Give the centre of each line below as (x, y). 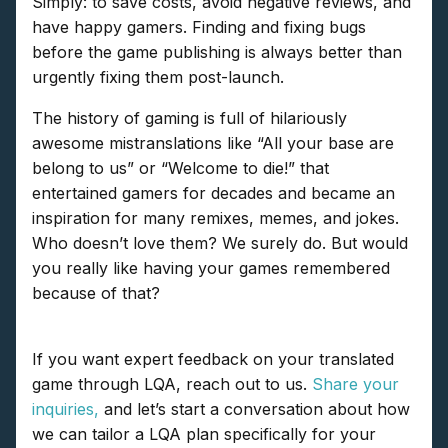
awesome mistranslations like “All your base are (213, 143)
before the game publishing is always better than (217, 52)
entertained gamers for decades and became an (213, 193)
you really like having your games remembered (211, 268)
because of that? (96, 293)
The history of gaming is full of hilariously (189, 118)
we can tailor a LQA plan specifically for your (204, 434)
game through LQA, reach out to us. (172, 384)
